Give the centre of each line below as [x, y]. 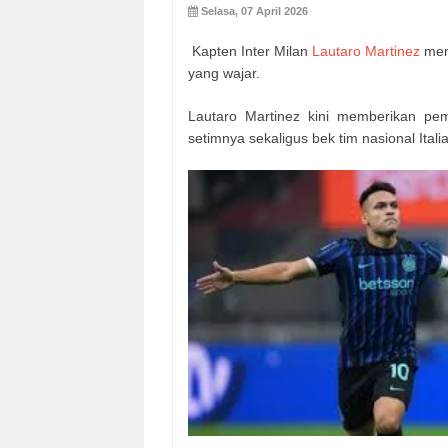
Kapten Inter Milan [250, 50]
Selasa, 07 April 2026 [254, 10]
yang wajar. [224, 72]
